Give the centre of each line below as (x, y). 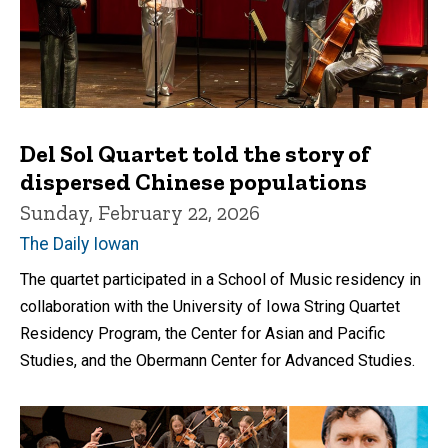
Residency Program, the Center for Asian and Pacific (202, 333)
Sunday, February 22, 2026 (140, 212)
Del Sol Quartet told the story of (195, 153)
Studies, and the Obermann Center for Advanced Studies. (217, 360)
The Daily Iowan (79, 243)
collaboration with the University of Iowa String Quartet (210, 306)
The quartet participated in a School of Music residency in (220, 279)
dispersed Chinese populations (193, 181)
